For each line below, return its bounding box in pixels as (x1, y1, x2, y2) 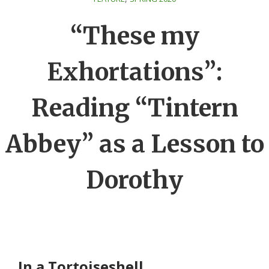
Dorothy (86, 165, 183, 195)
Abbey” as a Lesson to (5, 129, 264, 159)
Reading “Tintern (31, 93, 238, 123)
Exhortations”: (47, 57, 222, 87)
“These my (70, 21, 199, 51)
